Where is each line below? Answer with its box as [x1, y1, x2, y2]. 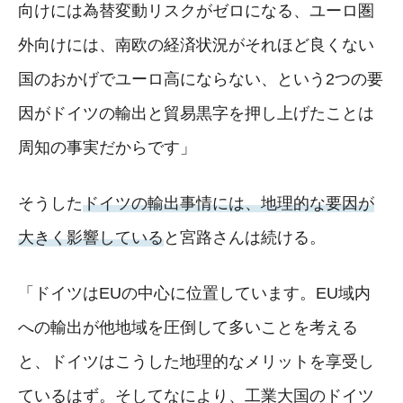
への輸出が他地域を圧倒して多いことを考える [18, 318, 358, 336]
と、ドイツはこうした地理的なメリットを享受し [18, 352, 374, 371]
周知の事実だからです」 [18, 138, 196, 157]
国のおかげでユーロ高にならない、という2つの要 [18, 69, 383, 88]
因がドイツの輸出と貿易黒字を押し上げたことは [18, 103, 374, 122]
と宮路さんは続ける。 [164, 228, 326, 246]
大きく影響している [18, 228, 164, 246]
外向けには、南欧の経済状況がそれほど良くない [18, 35, 374, 54]
